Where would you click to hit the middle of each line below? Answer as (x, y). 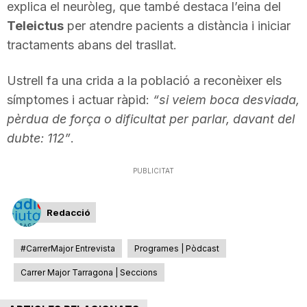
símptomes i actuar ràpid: (80, 99)
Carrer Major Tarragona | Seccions (89, 272)
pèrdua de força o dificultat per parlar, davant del (151, 119)
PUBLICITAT (153, 170)
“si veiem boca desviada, (226, 99)
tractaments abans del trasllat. (92, 45)
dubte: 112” (39, 138)
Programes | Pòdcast (177, 248)
